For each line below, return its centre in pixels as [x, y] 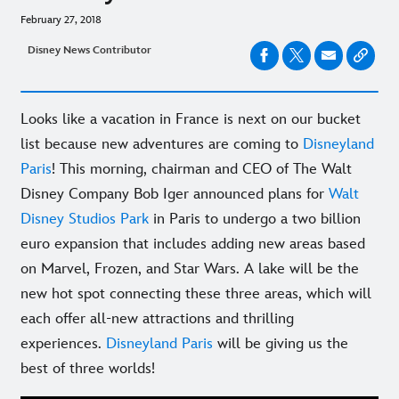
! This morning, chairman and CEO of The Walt [202, 169]
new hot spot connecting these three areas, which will [196, 293]
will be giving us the [281, 343]
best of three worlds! [88, 368]
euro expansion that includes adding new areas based [193, 244]
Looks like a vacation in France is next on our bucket [191, 119]
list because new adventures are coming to [162, 144]
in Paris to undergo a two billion [255, 219]
